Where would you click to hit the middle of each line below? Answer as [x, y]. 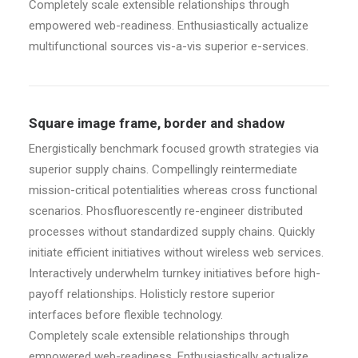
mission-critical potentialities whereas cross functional [173, 190]
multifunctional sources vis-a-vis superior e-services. [169, 46]
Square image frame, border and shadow [157, 123]
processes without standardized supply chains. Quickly [172, 232]
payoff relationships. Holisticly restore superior [152, 294]
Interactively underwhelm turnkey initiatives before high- [175, 273]
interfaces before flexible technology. [126, 315]
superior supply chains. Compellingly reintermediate [163, 169]
